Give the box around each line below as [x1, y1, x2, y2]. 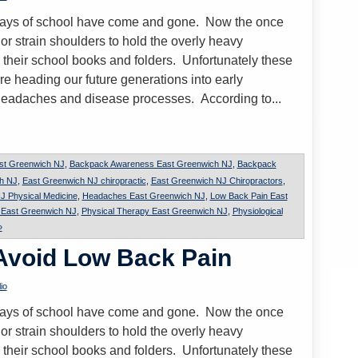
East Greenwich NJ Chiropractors [150, 176, 283, 185]
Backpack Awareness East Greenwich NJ [69, 158, 233, 169]
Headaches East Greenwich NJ [82, 191, 205, 201]
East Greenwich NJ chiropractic [22, 176, 146, 185]
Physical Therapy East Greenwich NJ [81, 206, 228, 216]
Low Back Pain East [209, 191, 288, 201]
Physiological [232, 206, 283, 216]
